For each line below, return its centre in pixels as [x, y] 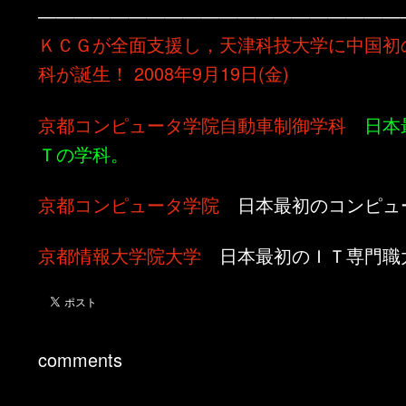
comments [81, 359]
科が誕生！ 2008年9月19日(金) [164, 73]
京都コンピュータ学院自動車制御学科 [193, 124]
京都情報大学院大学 [120, 256]
